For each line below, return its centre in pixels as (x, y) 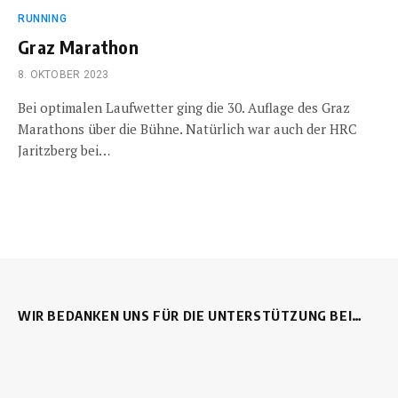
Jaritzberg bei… (64, 150)
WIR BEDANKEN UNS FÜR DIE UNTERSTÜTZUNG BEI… (190, 315)
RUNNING (43, 19)
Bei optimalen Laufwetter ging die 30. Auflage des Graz (184, 107)
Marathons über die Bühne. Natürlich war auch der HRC (187, 129)
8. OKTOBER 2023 (64, 75)
